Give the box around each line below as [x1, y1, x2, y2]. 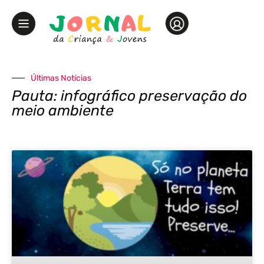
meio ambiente [12, 101, 114, 119]
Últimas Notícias [31, 72, 91, 83]
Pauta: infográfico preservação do [12, 87, 247, 104]
